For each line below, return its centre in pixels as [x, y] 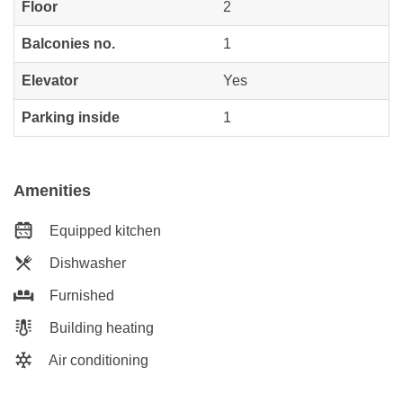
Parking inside [71, 117]
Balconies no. [68, 43]
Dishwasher [86, 263]
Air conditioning [97, 360]
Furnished [80, 295]
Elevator [50, 80]
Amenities [52, 190]
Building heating [100, 327]
